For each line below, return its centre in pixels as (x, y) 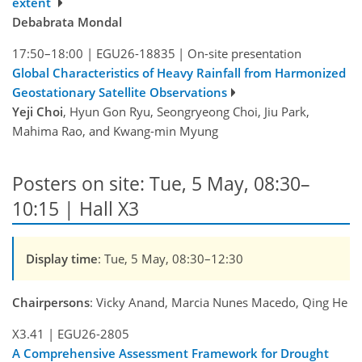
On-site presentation (244, 54)
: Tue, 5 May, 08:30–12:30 (170, 258)
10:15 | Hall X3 (76, 208)
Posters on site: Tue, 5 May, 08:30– (161, 183)
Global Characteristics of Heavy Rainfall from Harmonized (179, 73)
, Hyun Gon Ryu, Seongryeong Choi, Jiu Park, (186, 112)
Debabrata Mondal (67, 22)
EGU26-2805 (93, 333)
